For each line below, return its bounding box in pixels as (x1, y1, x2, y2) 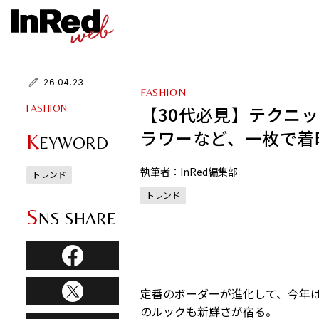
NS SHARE (38, 209, 116, 228)
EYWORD (39, 133, 108, 152)
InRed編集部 (180, 164, 238, 179)
